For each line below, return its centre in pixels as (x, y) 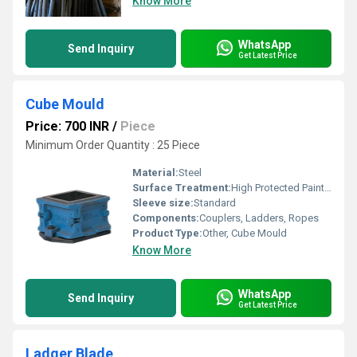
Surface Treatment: (182, 188)
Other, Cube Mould (245, 233)
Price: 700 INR (67, 126)
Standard (215, 203)
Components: (166, 218)
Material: (155, 173)
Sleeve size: (163, 203)
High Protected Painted (278, 188)
